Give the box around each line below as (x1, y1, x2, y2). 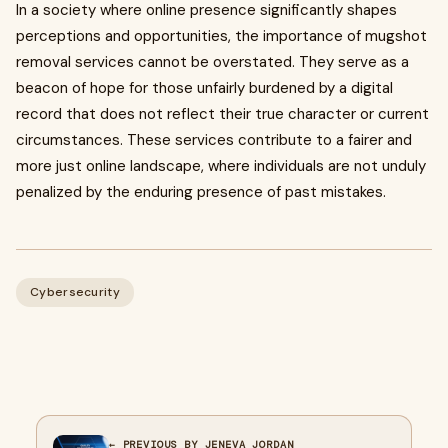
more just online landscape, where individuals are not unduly (16, 156, 426, 176)
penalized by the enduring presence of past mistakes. (16, 182, 386, 202)
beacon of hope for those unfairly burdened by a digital (16, 78, 393, 98)
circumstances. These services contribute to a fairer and (16, 130, 412, 150)
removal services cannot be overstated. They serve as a (16, 52, 409, 72)
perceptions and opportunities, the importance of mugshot (16, 26, 427, 46)
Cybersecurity (30, 284, 120, 300)
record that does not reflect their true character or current (16, 104, 429, 124)
